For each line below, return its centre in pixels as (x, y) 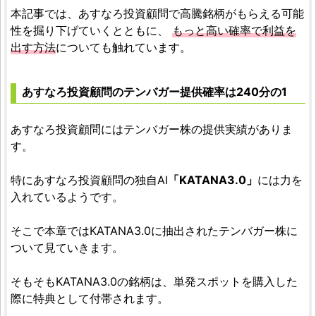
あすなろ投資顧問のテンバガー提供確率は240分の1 (154, 92)
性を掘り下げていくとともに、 (91, 30)
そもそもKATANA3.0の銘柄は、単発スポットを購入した (154, 281)
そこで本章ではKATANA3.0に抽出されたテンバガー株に (154, 231)
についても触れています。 (123, 47)
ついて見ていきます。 (67, 248)
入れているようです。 (67, 197)
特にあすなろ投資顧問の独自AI (89, 180)
